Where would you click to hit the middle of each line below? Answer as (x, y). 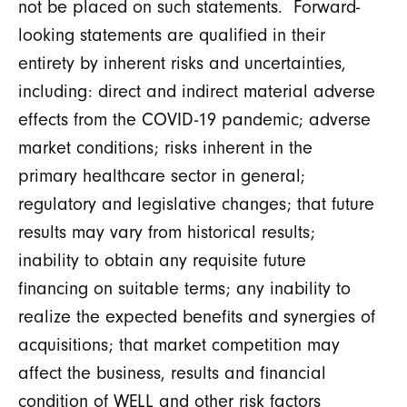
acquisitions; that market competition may (179, 345)
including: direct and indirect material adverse (197, 92)
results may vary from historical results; (167, 233)
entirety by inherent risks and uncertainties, (182, 64)
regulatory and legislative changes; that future (196, 204)
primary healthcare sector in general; (162, 176)
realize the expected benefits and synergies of (197, 317)
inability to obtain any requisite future (162, 261)
